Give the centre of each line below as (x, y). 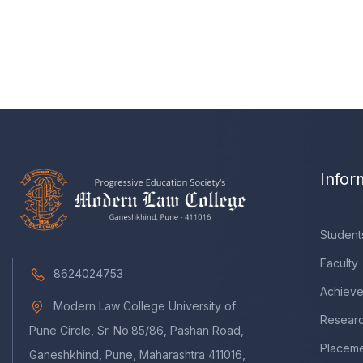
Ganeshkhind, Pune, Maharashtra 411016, (137, 354)
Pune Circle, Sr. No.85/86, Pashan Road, (137, 330)
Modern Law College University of (145, 306)
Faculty (339, 263)
